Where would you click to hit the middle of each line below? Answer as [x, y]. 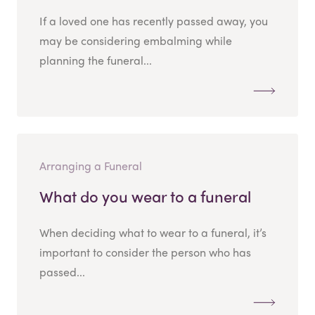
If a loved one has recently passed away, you [154, 21]
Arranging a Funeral [91, 166]
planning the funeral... [96, 60]
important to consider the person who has [145, 252]
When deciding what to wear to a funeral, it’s [153, 233]
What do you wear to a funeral [145, 197]
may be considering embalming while [136, 41]
